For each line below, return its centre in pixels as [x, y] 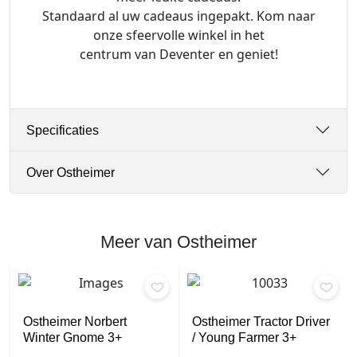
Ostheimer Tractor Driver [261, 322]
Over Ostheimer [71, 172]
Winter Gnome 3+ [73, 338]
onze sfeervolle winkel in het [178, 35]
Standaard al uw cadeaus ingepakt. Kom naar [178, 16]
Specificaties [63, 130]
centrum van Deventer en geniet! [178, 55]
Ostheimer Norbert [75, 322]
